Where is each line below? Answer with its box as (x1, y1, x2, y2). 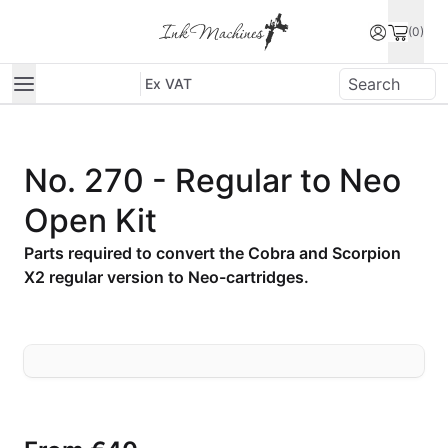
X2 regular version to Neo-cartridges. (24, 267, 309, 287)
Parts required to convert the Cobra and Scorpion (24, 243, 401, 263)
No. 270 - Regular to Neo (24, 161, 401, 200)
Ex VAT (145, 74, 192, 92)
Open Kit (24, 201, 157, 240)
